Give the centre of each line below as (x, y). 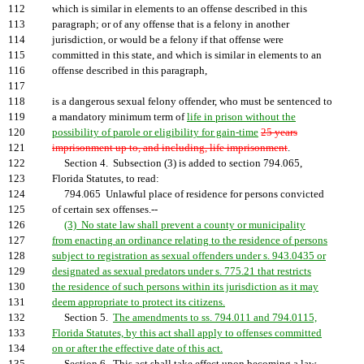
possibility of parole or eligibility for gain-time (155, 132)
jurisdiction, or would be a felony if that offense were (168, 40)
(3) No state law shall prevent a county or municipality (185, 225)
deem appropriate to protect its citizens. (139, 302)
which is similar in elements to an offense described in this (180, 9)
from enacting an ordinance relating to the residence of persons (190, 240)
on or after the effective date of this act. (137, 349)
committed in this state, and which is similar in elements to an (187, 55)
